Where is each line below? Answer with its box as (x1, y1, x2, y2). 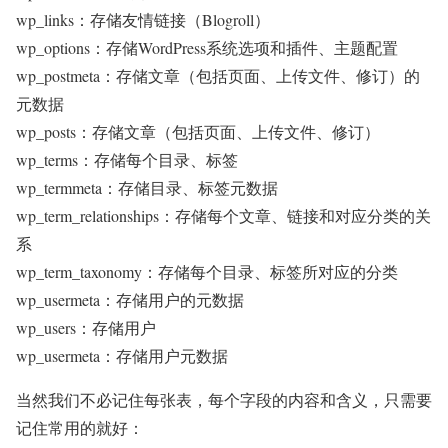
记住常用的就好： (16, 417, 144, 438)
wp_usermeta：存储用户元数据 (16, 345, 228, 366)
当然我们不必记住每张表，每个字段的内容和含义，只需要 (16, 389, 432, 410)
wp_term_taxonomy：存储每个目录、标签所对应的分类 (16, 261, 398, 282)
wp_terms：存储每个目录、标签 (16, 149, 238, 170)
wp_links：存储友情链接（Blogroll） (16, 9, 270, 30)
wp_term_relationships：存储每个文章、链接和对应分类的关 (16, 205, 431, 226)
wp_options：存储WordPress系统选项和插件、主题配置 (16, 37, 398, 58)
